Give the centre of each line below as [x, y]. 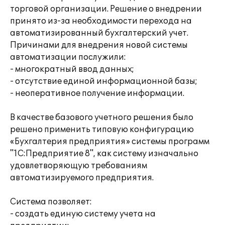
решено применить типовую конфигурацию [102, 130]
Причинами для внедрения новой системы [99, 45]
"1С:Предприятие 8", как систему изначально [104, 154]
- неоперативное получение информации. [97, 93]
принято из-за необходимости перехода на [101, 21]
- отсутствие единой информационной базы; [104, 81]
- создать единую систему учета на [83, 214]
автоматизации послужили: [68, 57]
